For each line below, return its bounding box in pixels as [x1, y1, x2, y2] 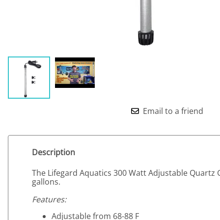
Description [32, 146, 75, 158]
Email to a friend [142, 106, 203, 117]
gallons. [32, 176, 60, 188]
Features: [32, 194, 66, 205]
